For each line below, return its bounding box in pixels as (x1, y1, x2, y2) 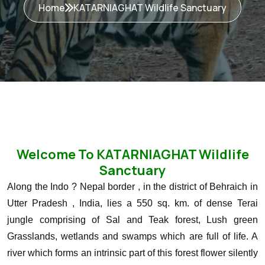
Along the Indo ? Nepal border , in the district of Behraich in (7, 182, 258, 192)
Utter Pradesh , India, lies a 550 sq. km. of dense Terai (7, 198, 258, 208)
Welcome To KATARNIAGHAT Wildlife (16, 146, 249, 163)
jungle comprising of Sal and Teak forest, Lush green (7, 215, 258, 225)
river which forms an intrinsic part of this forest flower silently (7, 248, 258, 258)
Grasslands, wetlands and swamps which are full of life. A (7, 231, 258, 241)
